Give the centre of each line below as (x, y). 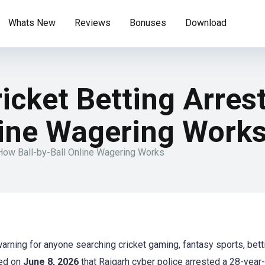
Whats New (32, 23)
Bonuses (148, 23)
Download (206, 23)
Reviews (93, 23)
